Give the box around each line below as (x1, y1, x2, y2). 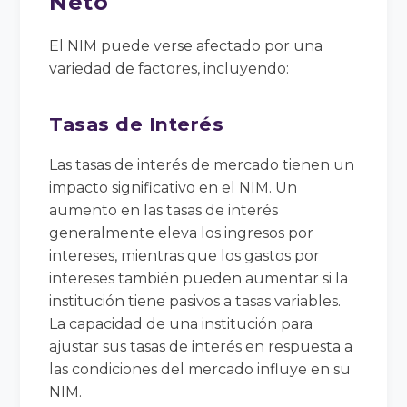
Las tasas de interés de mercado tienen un (49, 155, 355, 174)
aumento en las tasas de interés (49, 201, 279, 219)
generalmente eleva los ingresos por (49, 223, 314, 242)
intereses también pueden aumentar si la (49, 269, 349, 287)
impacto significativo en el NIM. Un (49, 178, 298, 196)
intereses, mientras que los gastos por (49, 246, 321, 264)
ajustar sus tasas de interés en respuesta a (49, 337, 353, 355)
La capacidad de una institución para (49, 314, 313, 333)
